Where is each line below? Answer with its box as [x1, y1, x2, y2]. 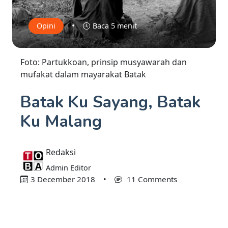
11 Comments [124, 174, 177, 185]
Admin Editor [46, 163, 91, 173]
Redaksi [46, 147, 76, 158]
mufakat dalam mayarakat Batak [20, 69, 146, 80]
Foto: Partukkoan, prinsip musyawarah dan [20, 56, 187, 68]
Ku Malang [20, 110, 102, 133]
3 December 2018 [30, 174, 95, 185]
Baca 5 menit [92, 21, 137, 31]
